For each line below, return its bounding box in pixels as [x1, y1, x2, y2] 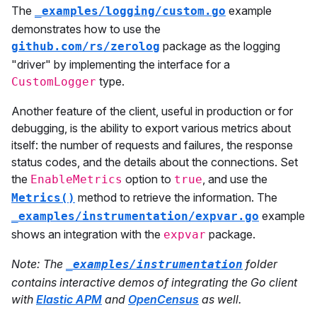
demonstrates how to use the [11, 22, 161, 36]
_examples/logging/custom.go [35, 4, 226, 18]
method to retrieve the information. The [75, 190, 277, 204]
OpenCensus [128, 292, 199, 306]
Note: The [11, 257, 66, 271]
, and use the [202, 172, 267, 186]
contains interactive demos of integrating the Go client [11, 275, 297, 289]
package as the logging [160, 39, 280, 53]
